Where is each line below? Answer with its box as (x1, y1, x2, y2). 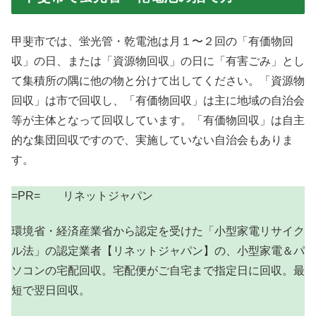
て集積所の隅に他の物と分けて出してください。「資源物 (11, 75, 305, 87)
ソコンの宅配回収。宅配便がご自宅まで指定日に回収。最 (11, 265, 305, 277)
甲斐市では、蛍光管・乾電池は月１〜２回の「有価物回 (11, 35, 293, 48)
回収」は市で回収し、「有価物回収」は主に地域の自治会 (11, 95, 305, 107)
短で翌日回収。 (11, 284, 90, 297)
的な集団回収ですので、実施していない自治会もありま (11, 134, 293, 147)
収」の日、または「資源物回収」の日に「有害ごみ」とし (11, 55, 305, 68)
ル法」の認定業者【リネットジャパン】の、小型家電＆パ (11, 245, 305, 257)
